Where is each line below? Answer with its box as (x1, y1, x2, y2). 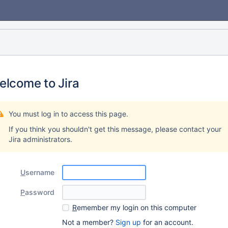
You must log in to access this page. (9, 109, 128, 118)
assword (25, 188, 54, 196)
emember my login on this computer (77, 203, 196, 212)
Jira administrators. (9, 135, 72, 144)
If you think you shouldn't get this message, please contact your (9, 125, 221, 133)
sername (25, 168, 54, 177)
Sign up (116, 218, 141, 226)
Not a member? (62, 218, 116, 226)
